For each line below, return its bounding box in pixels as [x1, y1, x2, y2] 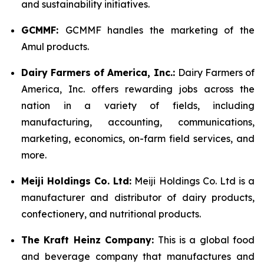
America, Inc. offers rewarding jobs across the [21, 82, 255, 95]
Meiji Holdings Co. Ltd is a [131, 174, 255, 187]
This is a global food [154, 233, 255, 246]
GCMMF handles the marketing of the [65, 24, 255, 36]
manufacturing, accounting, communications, [21, 115, 255, 128]
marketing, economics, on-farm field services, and [21, 132, 255, 144]
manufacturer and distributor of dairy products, [21, 191, 255, 203]
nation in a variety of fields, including [21, 99, 255, 111]
